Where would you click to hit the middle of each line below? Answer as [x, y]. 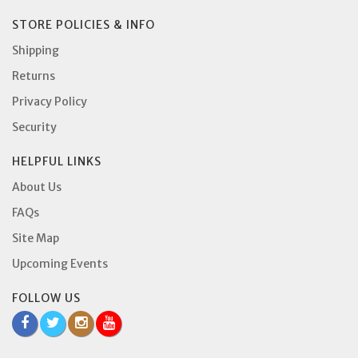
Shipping [36, 50]
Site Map [36, 238]
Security [34, 127]
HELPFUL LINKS [57, 161]
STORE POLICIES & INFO [84, 24]
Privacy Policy [50, 101]
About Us [37, 187]
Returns [34, 76]
